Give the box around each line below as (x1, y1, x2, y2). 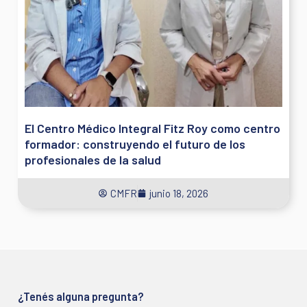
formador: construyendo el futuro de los (25, 136, 246, 151)
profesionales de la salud (25, 152, 162, 167)
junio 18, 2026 (149, 187, 208, 199)
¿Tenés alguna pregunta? (18, 290, 145, 304)
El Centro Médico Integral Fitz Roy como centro (25, 121, 281, 136)
